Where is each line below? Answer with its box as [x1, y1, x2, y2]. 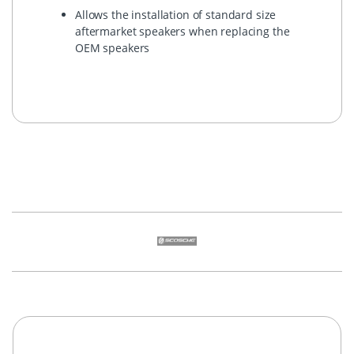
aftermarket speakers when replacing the [75, 23, 290, 39]
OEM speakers [75, 40, 150, 55]
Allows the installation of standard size [75, 6, 277, 22]
